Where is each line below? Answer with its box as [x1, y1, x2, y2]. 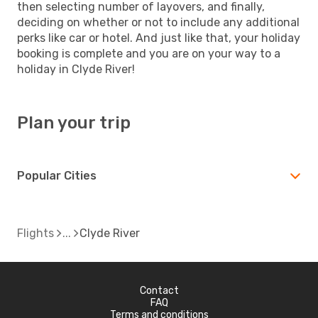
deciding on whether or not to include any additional [17, 15, 300, 29]
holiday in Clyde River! [17, 62, 135, 76]
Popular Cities [17, 168, 97, 182]
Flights [17, 226, 54, 240]
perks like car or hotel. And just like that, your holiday [17, 31, 300, 45]
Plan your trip [17, 112, 131, 133]
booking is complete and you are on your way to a [17, 46, 280, 60]
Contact [139, 284, 179, 297]
